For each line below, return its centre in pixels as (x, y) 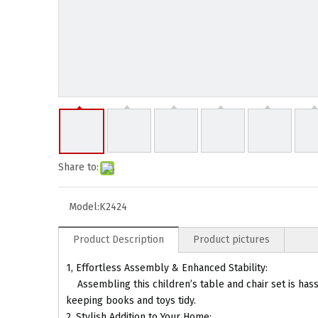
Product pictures (231, 240)
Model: (84, 207)
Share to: (78, 167)
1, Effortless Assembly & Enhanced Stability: (168, 268)
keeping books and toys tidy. (131, 301)
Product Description (119, 240)
